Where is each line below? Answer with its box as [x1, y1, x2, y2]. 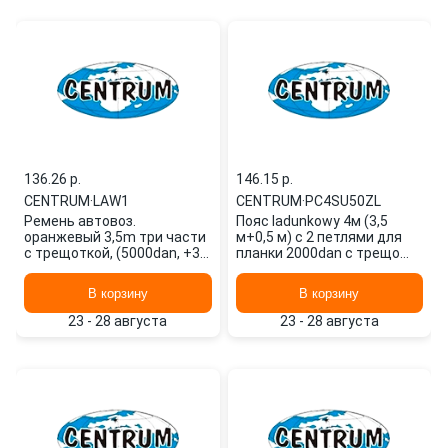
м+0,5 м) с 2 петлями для [235, 229, 402, 245]
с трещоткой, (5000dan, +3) [24, 245, 205, 261]
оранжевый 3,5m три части [24, 229, 206, 245]
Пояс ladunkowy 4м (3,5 [235, 213, 388, 229]
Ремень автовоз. [24, 213, 136, 229]
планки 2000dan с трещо [235, 245, 400, 261]
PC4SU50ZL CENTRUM [235, 261, 381, 277]
